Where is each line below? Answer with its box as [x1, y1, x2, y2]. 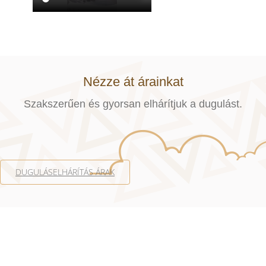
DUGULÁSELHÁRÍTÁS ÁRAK [15, 166, 115, 178]
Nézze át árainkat [83, 74, 183, 89]
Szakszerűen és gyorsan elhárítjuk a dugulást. [24, 98, 242, 110]
